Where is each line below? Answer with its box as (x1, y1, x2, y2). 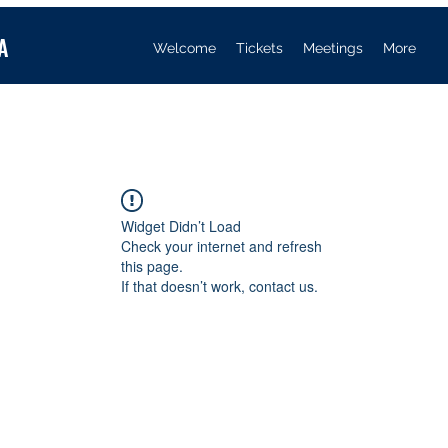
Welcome (152, 40, 216, 56)
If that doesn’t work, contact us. (121, 276, 318, 297)
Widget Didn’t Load (121, 216, 241, 237)
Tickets (235, 40, 283, 56)
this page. (121, 256, 183, 277)
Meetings (302, 40, 363, 56)
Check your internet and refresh (121, 236, 322, 257)
